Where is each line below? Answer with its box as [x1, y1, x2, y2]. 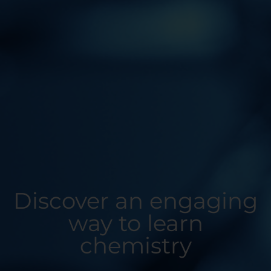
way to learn [68, 209, 203, 237]
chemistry [79, 231, 192, 259]
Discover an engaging [13, 186, 258, 214]
